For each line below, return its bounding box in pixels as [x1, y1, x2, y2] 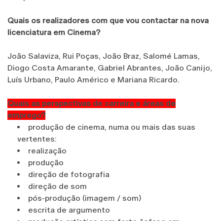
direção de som [28, 181, 87, 191]
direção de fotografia [28, 169, 110, 179]
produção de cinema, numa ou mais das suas [28, 122, 195, 132]
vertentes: [17, 134, 59, 144]
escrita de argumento [28, 205, 110, 215]
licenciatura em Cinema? [7, 27, 100, 37]
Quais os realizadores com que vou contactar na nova [7, 15, 209, 25]
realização [28, 146, 67, 155]
